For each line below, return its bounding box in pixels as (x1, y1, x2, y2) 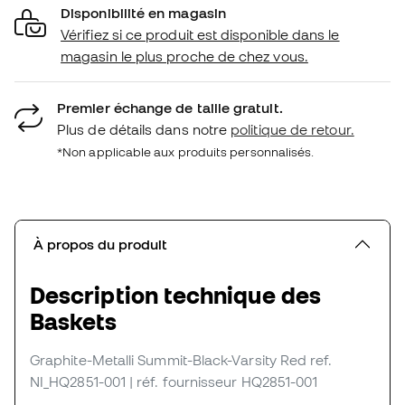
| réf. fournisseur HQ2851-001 (129, 372, 318, 390)
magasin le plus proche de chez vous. (61, 47, 308, 64)
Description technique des (30, 281, 321, 308)
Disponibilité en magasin (61, 4, 226, 21)
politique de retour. (231, 120, 354, 137)
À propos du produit (33, 235, 167, 252)
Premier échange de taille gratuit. (57, 99, 283, 116)
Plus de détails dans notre (57, 120, 231, 137)
